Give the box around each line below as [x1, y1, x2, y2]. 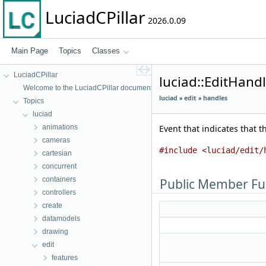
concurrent [42, 162, 77, 170]
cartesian [42, 149, 72, 157]
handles [203, 94, 227, 102]
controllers [42, 188, 76, 197]
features [52, 254, 78, 262]
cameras [42, 136, 70, 144]
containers [42, 175, 76, 183]
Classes [92, 46, 120, 55]
